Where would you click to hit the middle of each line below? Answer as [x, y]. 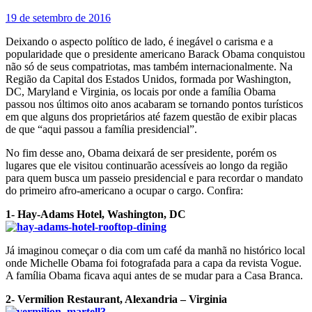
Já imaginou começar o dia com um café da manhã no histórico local [155, 250]
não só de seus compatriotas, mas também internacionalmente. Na [149, 66]
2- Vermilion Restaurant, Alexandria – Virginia [116, 299]
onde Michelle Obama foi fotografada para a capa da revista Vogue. [154, 263]
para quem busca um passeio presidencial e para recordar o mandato [154, 178]
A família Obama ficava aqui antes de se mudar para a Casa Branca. [154, 275]
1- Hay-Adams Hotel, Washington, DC [96, 214]
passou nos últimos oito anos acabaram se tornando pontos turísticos [154, 104]
